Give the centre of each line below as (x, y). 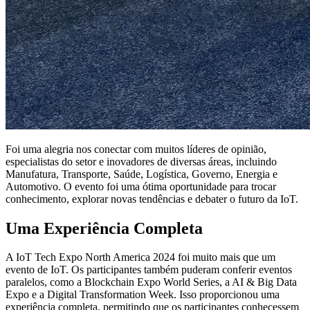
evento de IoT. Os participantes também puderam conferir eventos (149, 270)
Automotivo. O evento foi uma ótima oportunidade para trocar (141, 186)
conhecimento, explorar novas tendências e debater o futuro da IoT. (152, 199)
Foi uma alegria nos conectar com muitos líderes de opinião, (136, 149)
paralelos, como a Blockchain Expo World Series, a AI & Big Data (151, 282)
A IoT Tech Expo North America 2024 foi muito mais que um (140, 257)
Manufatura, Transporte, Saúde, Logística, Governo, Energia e (142, 174)
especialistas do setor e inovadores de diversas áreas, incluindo (141, 161)
